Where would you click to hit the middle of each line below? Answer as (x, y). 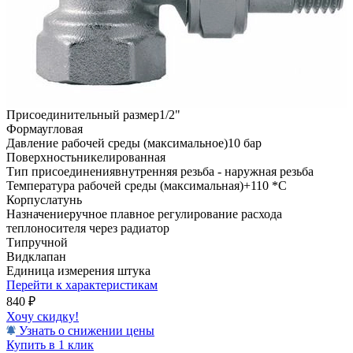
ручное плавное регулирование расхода (176, 214)
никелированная (121, 157)
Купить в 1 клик (50, 344)
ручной (48, 242)
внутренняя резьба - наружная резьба (214, 171)
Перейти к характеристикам (82, 284)
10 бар (245, 143)
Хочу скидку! (43, 316)
